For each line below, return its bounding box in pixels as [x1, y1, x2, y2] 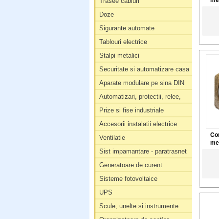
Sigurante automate [99, 24, 154, 32]
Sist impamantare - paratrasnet [99, 148, 187, 155]
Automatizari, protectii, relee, [99, 93, 181, 100]
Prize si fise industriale [99, 107, 164, 114]
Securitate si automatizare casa [99, 66, 189, 73]
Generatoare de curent [99, 161, 162, 169]
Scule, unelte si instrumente [99, 202, 178, 210]
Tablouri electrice [99, 38, 147, 45]
